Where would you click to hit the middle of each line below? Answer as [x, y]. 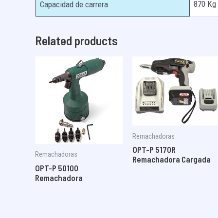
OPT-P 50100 [57, 168]
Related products [76, 40]
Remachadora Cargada [171, 159]
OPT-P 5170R [154, 149]
